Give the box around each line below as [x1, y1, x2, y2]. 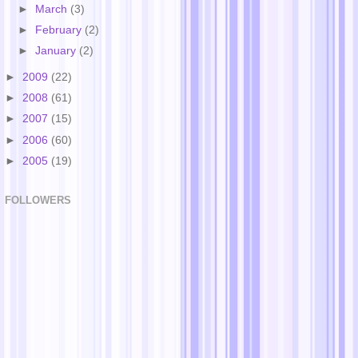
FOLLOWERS [5, 194, 71, 206]
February [35, 24, 86, 37]
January [35, 45, 80, 58]
